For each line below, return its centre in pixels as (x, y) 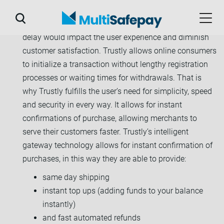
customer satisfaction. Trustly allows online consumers (119, 50)
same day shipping (76, 177)
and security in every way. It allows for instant (102, 104)
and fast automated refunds (91, 217)
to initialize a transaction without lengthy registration (115, 64)
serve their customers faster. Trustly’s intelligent (105, 131)
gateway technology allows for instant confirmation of (117, 145)
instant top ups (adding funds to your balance (123, 190)
